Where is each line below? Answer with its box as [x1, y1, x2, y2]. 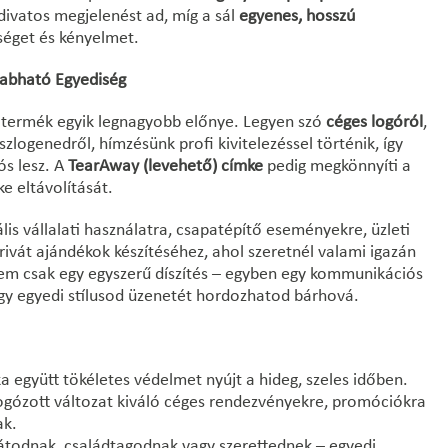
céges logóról [326, 113, 423, 132]
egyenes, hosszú [239, 7, 355, 26]
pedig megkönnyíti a [263, 157, 411, 176]
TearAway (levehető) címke [68, 157, 263, 176]
